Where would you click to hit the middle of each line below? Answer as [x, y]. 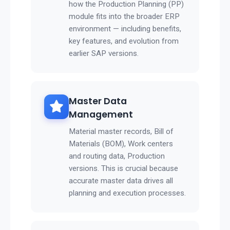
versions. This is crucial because [123, 169]
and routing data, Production [117, 156]
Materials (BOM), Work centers [121, 144]
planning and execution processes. [127, 193]
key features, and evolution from [124, 41]
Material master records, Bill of [121, 132]
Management [101, 115]
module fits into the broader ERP [124, 17]
